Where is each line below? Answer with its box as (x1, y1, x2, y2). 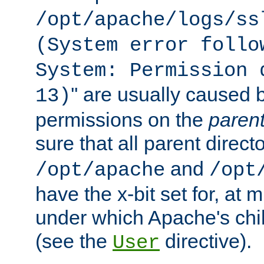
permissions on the (35, 108, 209, 131)
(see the (35, 229, 113, 252)
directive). (160, 229, 252, 252)
